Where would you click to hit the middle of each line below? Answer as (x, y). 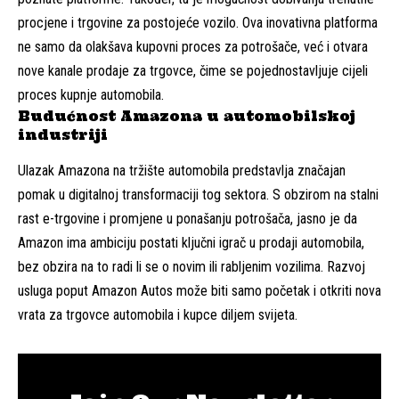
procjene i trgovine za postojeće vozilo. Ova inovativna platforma (198, 22)
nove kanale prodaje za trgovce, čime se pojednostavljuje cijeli (193, 70)
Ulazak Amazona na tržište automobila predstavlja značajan (182, 171)
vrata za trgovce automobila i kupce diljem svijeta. (158, 315)
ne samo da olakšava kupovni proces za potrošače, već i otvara (193, 46)
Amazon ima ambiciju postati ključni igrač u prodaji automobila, (191, 243)
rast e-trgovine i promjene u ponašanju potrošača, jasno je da (187, 219)
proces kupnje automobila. (91, 94)
